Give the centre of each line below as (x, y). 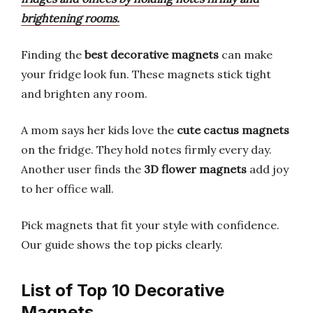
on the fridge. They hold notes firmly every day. (146, 150)
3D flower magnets (195, 169)
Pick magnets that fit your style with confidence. (150, 225)
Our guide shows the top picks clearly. (122, 245)
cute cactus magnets (233, 130)
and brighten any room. (84, 94)
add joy (268, 169)
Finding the (53, 54)
